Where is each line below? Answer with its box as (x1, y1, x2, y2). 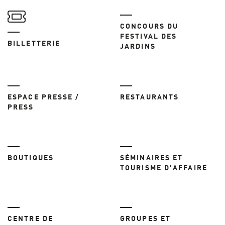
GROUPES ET (120, 215, 171, 222)
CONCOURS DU (120, 23, 179, 30)
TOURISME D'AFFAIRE (120, 164, 207, 172)
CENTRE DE (8, 215, 53, 222)
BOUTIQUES (8, 154, 54, 162)
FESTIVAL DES (120, 33, 177, 40)
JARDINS (120, 43, 156, 50)
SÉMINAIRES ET (120, 154, 183, 162)
